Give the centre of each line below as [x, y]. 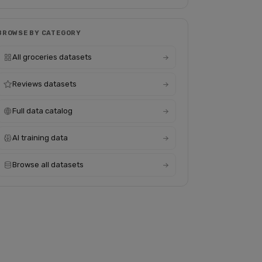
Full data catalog [42, 111]
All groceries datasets [52, 57]
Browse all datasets [48, 165]
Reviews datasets [44, 84]
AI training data [40, 138]
